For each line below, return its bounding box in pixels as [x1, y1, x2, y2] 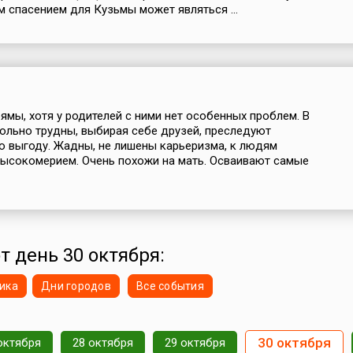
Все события [136, 280, 205, 292]
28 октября [72, 336, 133, 350]
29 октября [164, 336, 225, 350]
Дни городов [40, 280, 112, 292]
